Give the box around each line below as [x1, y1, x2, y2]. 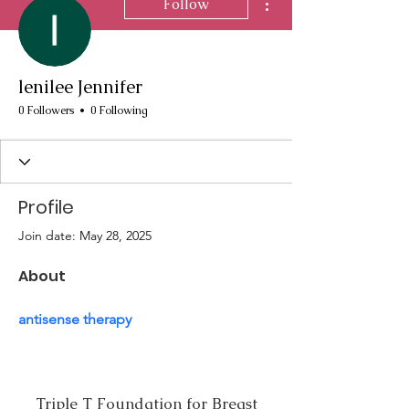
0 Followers [18, 103, 74, 118]
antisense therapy [18, 310, 131, 328]
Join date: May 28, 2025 [18, 227, 152, 244]
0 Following [90, 103, 148, 118]
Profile [18, 194, 74, 220]
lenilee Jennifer [18, 75, 142, 99]
